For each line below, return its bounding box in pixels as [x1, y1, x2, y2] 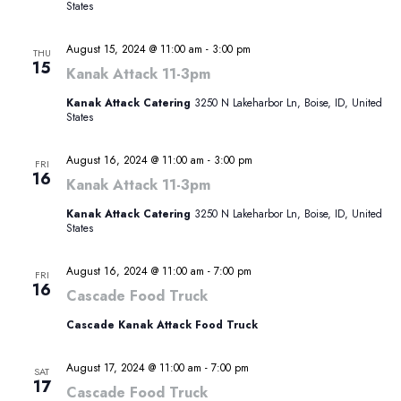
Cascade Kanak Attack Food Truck [65, 317, 258, 334]
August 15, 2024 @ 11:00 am [65, 41, 202, 58]
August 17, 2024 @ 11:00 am [65, 360, 201, 377]
